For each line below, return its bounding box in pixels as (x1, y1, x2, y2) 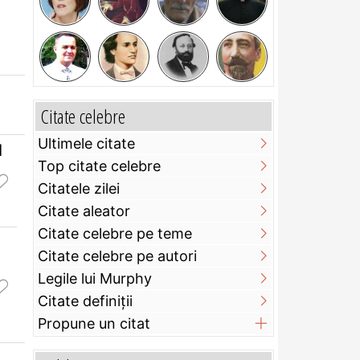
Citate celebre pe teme (38, 225, 192, 243)
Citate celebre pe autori (38, 247, 197, 265)
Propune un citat (38, 315, 150, 333)
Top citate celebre (38, 157, 161, 175)
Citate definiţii (38, 292, 133, 310)
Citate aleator (38, 202, 130, 220)
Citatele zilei (38, 180, 120, 198)
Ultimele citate (38, 135, 135, 153)
